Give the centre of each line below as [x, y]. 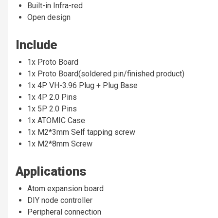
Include [36, 45]
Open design [49, 17]
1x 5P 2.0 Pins [52, 109]
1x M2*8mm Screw [60, 144]
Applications [51, 171]
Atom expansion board [65, 188]
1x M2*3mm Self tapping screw [81, 132]
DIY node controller [60, 200]
